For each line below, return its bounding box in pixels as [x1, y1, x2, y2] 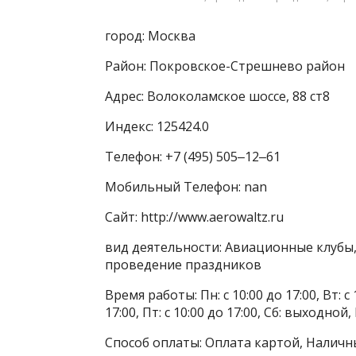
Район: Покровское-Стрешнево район [105, 57, 345, 75]
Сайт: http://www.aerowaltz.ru [105, 208, 284, 226]
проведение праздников [105, 256, 261, 273]
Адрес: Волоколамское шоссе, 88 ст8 [105, 87, 330, 105]
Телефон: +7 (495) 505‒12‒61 [105, 148, 281, 165]
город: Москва [105, 27, 195, 44]
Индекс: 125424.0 [105, 118, 209, 135]
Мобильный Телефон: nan [105, 178, 267, 195]
